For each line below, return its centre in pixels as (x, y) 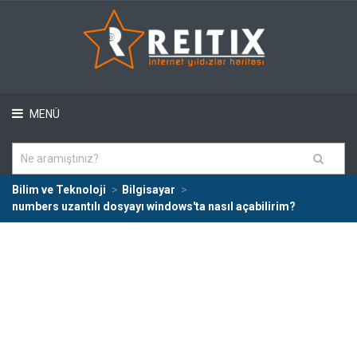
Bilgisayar (149, 190)
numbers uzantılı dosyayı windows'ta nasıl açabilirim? (154, 206)
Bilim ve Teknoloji (59, 190)
